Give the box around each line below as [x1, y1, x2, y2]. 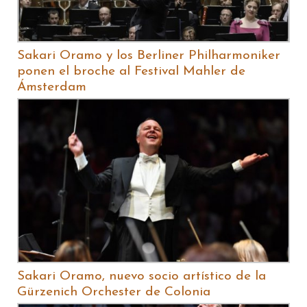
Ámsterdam [17, 81, 86, 95]
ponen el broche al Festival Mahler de [17, 65, 245, 79]
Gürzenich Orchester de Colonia [17, 285, 210, 299]
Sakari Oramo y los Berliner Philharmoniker [17, 49, 280, 63]
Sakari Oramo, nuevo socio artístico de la [17, 269, 266, 283]
